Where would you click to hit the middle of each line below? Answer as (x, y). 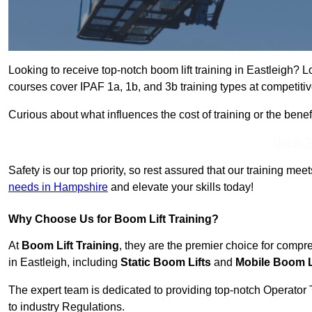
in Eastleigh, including (64, 263)
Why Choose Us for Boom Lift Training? (114, 219)
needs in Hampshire (58, 187)
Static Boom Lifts (166, 263)
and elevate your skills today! (181, 187)
